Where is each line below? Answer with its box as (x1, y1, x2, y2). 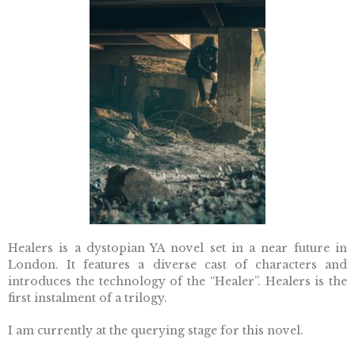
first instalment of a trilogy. (8, 291, 167, 306)
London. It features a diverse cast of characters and (8, 258, 347, 273)
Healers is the (265, 274, 347, 289)
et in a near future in (215, 241, 348, 256)
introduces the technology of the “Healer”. (8, 274, 265, 289)
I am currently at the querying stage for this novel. (8, 323, 303, 338)
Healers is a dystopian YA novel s (8, 241, 216, 256)
